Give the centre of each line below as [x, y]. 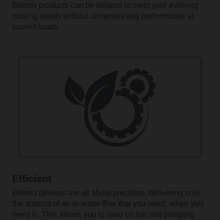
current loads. [36, 27]
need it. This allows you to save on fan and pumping [103, 214]
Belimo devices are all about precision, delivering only [106, 192]
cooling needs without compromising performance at [103, 16]
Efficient [32, 179]
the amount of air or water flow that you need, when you [108, 203]
